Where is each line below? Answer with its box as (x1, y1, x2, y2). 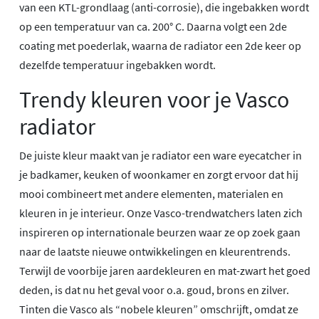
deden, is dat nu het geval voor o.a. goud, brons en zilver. (19, 282, 289, 297)
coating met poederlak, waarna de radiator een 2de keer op (19, 38, 301, 53)
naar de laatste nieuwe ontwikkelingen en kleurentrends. (19, 244, 291, 258)
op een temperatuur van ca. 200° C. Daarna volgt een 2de (19, 19, 287, 33)
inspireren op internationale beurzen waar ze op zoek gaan (19, 224, 300, 239)
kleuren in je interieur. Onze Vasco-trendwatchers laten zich (19, 205, 303, 220)
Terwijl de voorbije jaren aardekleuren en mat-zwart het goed (19, 263, 310, 278)
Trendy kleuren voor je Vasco (19, 85, 289, 114)
